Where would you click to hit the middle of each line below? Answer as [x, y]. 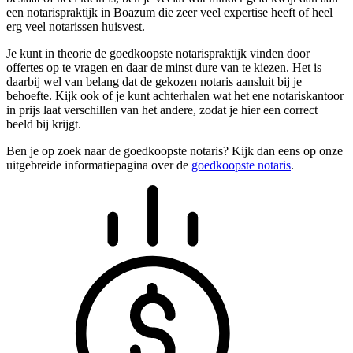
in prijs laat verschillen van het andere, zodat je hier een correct [162, 110]
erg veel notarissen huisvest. [76, 27]
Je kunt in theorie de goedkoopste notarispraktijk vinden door [158, 54]
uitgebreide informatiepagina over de [99, 165]
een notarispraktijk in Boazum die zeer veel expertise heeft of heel [169, 13]
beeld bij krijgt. [44, 124]
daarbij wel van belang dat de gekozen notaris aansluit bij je [154, 82]
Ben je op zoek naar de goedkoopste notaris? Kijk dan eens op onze [175, 151]
